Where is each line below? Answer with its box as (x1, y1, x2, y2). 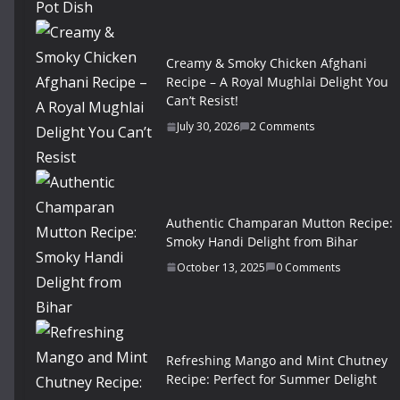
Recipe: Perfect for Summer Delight (166, 370, 377, 387)
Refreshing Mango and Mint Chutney (166, 351, 387, 369)
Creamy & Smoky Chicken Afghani (166, 54, 367, 72)
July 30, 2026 (177, 119, 239, 135)
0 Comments (276, 259, 340, 275)
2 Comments (250, 119, 314, 135)
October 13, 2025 (177, 259, 265, 275)
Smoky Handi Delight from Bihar (166, 232, 358, 250)
